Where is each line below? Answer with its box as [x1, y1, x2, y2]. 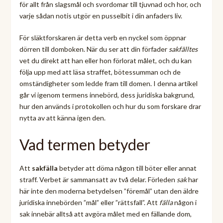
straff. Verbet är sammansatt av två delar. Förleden [19, 175, 177, 184]
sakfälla [31, 163, 58, 172]
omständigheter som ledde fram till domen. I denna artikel [19, 79, 198, 88]
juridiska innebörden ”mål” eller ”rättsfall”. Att [19, 198, 159, 207]
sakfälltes [168, 44, 198, 53]
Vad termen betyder [19, 135, 150, 153]
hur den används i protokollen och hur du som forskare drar [19, 102, 201, 111]
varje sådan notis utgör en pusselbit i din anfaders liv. [19, 11, 182, 20]
